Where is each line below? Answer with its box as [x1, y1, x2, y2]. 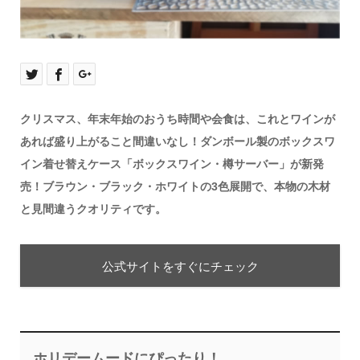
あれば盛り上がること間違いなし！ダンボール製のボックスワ [19, 134, 335, 148]
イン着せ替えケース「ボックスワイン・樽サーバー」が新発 [19, 157, 324, 170]
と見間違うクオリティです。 [19, 202, 166, 215]
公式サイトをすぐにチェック [101, 259, 259, 273]
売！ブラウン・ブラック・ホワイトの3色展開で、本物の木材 [19, 179, 330, 193]
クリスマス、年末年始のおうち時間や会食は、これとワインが [19, 112, 335, 125]
